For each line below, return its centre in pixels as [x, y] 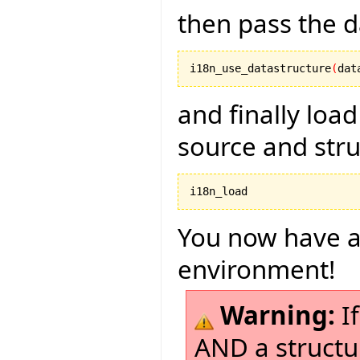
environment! [256, 269]
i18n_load [219, 191]
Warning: [278, 315]
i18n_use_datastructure [260, 68]
